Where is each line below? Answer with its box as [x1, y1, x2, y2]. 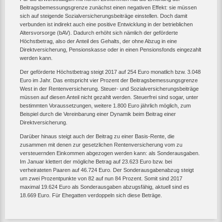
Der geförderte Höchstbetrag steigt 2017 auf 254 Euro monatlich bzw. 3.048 [20, 69, 201, 75]
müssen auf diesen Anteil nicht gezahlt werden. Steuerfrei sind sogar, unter [20, 94, 198, 101]
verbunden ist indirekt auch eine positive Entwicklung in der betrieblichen [20, 21, 193, 28]
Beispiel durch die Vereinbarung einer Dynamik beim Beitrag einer [20, 111, 176, 117]
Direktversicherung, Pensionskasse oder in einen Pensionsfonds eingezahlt [20, 47, 201, 53]
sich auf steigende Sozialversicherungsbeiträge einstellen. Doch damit [20, 13, 187, 19]
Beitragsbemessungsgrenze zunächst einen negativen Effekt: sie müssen [20, 4, 197, 11]
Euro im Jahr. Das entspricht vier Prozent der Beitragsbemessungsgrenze [20, 77, 198, 84]
